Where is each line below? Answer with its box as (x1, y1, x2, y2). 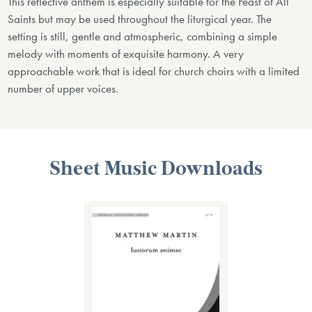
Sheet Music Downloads (49, 159, 263, 180)
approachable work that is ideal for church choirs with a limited (8, 63, 300, 79)
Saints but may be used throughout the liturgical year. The (8, 11, 272, 26)
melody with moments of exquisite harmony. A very (8, 46, 244, 61)
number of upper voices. (8, 81, 119, 96)
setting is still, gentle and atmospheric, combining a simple (8, 29, 278, 44)
